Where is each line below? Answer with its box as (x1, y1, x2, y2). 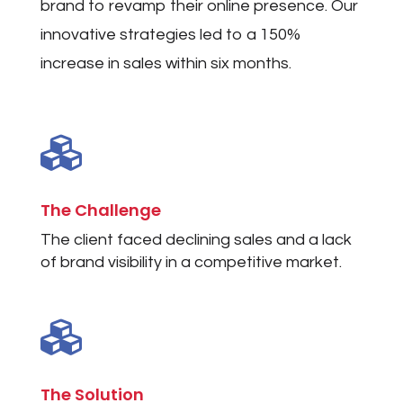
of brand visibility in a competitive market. (40, 254, 342, 272)
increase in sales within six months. (40, 55, 291, 73)
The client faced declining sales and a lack (40, 231, 352, 249)
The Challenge (40, 199, 161, 222)
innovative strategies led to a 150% (40, 26, 300, 44)
